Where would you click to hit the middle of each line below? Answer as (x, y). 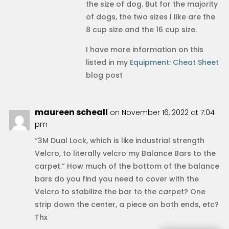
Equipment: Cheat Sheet (174, 62)
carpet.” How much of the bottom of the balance (127, 166)
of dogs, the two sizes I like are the (150, 17)
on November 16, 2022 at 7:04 (162, 112)
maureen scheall (71, 112)
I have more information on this (144, 49)
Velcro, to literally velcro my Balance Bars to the (125, 153)
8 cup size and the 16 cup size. (141, 29)
